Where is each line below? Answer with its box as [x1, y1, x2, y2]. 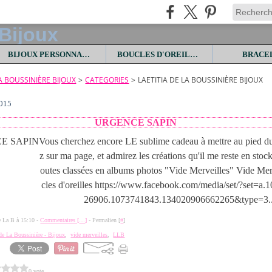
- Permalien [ [87, 217, 121, 223]
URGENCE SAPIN [94, 117, 177, 127]
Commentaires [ [40, 217, 80, 223]
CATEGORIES [85, 75, 129, 85]
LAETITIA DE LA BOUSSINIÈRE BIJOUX [138, 75, 263, 85]
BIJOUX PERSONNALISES [81, 49, 90, 59]
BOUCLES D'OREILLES [189, 49, 198, 59]
